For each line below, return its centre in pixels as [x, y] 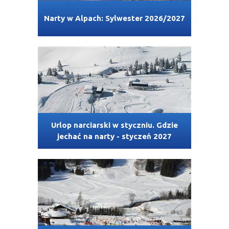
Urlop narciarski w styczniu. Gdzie [114, 125]
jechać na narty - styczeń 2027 [114, 136]
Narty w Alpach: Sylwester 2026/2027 [114, 18]
